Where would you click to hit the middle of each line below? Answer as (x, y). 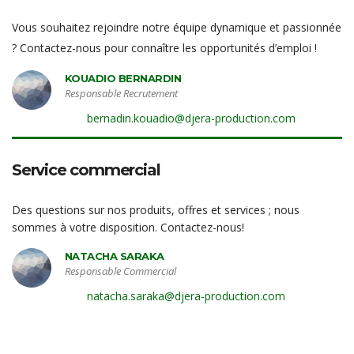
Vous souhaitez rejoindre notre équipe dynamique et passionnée (177, 27)
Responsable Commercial (121, 271)
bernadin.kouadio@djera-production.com (191, 118)
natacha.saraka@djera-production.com (186, 296)
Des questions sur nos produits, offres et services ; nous (156, 209)
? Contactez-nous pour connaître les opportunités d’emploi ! (164, 47)
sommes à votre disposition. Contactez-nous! (128, 227)
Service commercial (86, 169)
